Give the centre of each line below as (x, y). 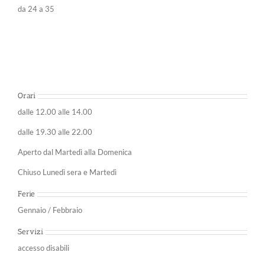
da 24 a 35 (36, 9)
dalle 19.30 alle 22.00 (55, 132)
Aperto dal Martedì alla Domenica (75, 152)
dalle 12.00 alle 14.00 (55, 112)
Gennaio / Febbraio (50, 210)
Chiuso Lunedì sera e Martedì (67, 172)
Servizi (30, 232)
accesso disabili (43, 248)
